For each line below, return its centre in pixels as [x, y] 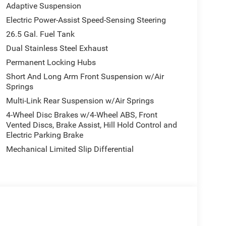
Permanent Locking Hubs [51, 63]
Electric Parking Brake [44, 135]
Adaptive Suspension [43, 6]
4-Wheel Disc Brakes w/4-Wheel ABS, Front [81, 115]
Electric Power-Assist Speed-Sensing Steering [86, 20]
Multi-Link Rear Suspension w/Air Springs [80, 101]
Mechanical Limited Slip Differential [70, 149]
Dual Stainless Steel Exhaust [57, 48]
